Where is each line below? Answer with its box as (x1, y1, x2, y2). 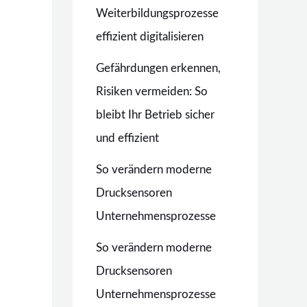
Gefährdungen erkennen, (96, 62, 221, 74)
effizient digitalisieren (96, 31, 204, 42)
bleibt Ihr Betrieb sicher (96, 109, 214, 121)
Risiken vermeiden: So (96, 86, 208, 97)
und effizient (96, 132, 159, 144)
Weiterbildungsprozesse (96, 8, 219, 19)
